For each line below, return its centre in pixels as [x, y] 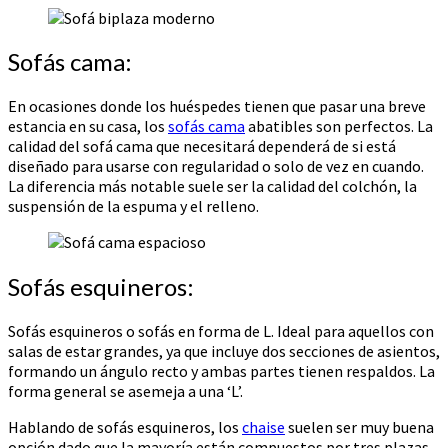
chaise [263, 427]
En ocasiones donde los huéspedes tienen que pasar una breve [217, 106]
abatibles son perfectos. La [339, 126]
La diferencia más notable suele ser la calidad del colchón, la [212, 186]
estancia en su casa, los [88, 126]
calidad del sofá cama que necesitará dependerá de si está [202, 146]
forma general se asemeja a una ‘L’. [125, 391]
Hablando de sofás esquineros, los [125, 427]
